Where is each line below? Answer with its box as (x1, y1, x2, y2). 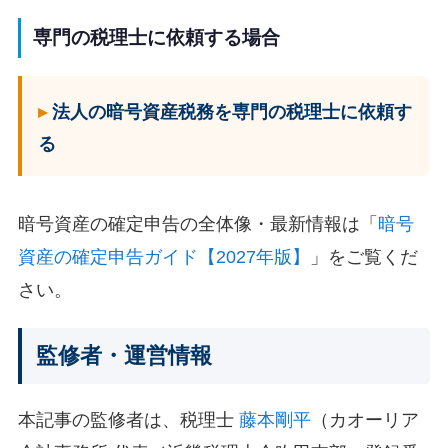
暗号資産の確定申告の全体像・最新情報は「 (17, 213, 378, 234)
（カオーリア (310, 410, 419, 431)
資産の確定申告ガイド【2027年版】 (17, 246, 310, 267)
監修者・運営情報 (35, 344, 212, 369)
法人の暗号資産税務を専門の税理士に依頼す (51, 101, 412, 122)
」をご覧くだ (309, 246, 418, 267)
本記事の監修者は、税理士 (17, 410, 239, 431)
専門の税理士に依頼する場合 (32, 26, 280, 48)
